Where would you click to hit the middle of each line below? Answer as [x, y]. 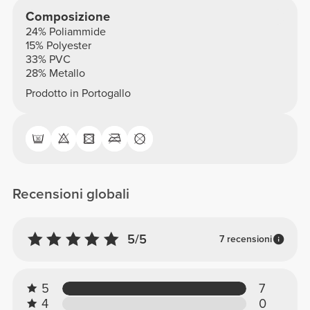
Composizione [67, 17]
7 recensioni [245, 239]
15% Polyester [58, 46]
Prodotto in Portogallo [78, 94]
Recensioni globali [71, 194]
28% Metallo [55, 73]
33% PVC [48, 60]
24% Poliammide [65, 32]
